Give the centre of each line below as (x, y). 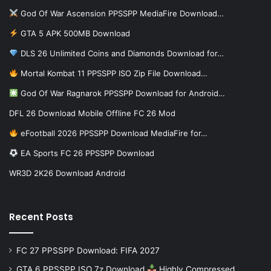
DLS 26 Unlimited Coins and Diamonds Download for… (121, 53)
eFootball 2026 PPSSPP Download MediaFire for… (113, 133)
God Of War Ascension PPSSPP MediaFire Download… (121, 13)
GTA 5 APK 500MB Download (74, 33)
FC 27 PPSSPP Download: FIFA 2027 (88, 250)
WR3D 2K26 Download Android (67, 173)
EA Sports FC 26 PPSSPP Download (86, 153)
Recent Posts (41, 217)
